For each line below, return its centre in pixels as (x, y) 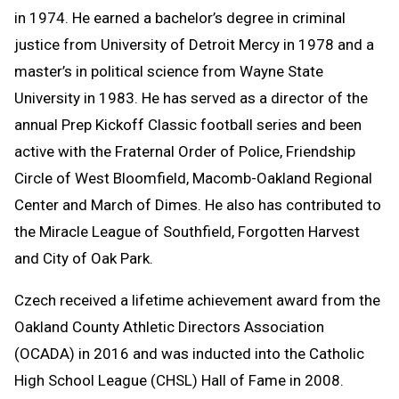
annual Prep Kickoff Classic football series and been (188, 124)
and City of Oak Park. (84, 258)
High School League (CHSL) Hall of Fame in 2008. (179, 380)
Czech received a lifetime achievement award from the (197, 300)
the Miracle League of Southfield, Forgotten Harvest (187, 231)
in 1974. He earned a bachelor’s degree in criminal (180, 17)
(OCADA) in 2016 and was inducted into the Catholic (189, 353)
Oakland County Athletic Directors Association (169, 326)
